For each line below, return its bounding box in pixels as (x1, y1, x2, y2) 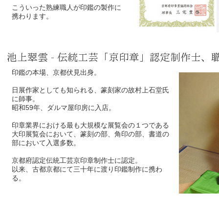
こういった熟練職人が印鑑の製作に (12, 3, 121, 11)
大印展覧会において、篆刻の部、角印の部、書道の (12, 130, 169, 138)
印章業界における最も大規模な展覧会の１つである (12, 121, 169, 129)
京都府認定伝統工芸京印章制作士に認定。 (12, 156, 142, 164)
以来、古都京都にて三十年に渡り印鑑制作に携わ (12, 165, 162, 173)
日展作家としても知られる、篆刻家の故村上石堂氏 (12, 86, 169, 94)
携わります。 (12, 12, 53, 20)
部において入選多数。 (12, 139, 80, 147)
